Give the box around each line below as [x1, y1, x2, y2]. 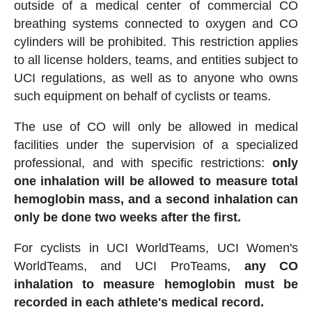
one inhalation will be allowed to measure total [13, 174, 299, 189]
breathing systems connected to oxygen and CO [13, 17, 299, 31]
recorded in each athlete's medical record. [13, 295, 264, 310]
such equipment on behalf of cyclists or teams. [13, 89, 271, 104]
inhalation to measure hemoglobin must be [13, 277, 299, 292]
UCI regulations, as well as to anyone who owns [13, 71, 299, 86]
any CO [244, 259, 299, 274]
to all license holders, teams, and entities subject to [13, 53, 299, 68]
